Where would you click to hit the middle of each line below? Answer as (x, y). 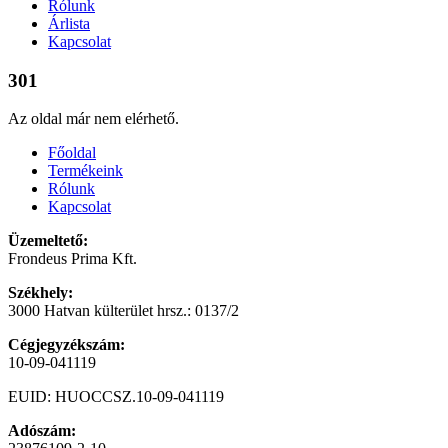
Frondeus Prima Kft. (72, 259)
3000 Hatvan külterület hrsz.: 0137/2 (123, 311)
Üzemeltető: (48, 241)
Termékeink (85, 171)
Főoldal (72, 153)
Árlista (69, 23)
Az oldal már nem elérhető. (93, 119)
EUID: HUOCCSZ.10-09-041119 (116, 397)
